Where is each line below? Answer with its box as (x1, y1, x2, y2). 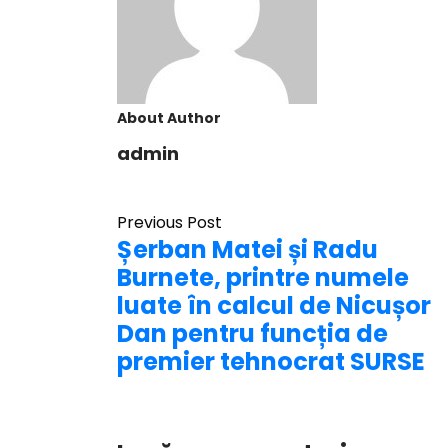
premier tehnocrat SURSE (117, 345, 425, 378)
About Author (117, 108, 221, 128)
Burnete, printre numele (117, 261, 409, 294)
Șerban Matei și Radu (117, 233, 378, 266)
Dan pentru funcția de (117, 317, 388, 350)
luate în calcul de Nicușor (117, 289, 431, 322)
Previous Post (117, 211, 222, 234)
